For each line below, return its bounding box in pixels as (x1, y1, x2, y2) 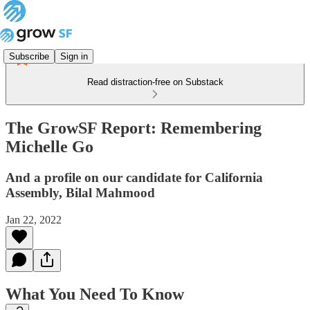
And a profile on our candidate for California (6, 170, 263, 185)
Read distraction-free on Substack (86, 77, 224, 87)
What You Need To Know (6, 285, 184, 304)
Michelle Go (6, 137, 93, 156)
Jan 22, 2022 (6, 213, 62, 226)
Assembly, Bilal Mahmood (6, 185, 155, 200)
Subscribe (9, 51, 49, 62)
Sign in (60, 51, 88, 62)
